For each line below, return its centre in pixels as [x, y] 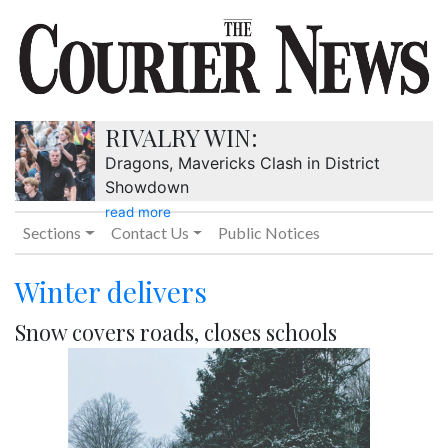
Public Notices [269, 233]
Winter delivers [111, 292]
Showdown [147, 187]
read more [138, 212]
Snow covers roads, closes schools [176, 332]
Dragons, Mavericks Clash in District [242, 163]
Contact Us [149, 233]
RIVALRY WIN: [181, 137]
